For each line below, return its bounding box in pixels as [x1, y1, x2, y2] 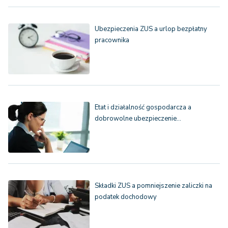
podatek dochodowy [95, 192, 157, 202]
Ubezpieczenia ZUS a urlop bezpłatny [95, 24, 207, 34]
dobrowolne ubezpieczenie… [95, 114, 181, 124]
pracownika [95, 36, 129, 45]
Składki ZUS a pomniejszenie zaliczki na [95, 181, 212, 191]
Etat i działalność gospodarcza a [95, 103, 191, 112]
